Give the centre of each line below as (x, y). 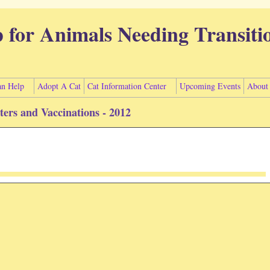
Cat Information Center (127, 86)
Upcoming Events (210, 86)
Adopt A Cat (59, 86)
